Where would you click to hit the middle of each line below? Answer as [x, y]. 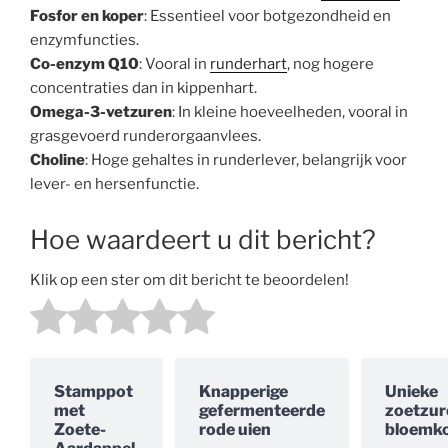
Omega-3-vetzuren [101, 111]
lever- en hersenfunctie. [114, 183]
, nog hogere [330, 63]
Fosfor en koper [87, 15]
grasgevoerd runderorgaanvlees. [145, 135]
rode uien [235, 430]
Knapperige [243, 392]
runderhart [248, 63]
